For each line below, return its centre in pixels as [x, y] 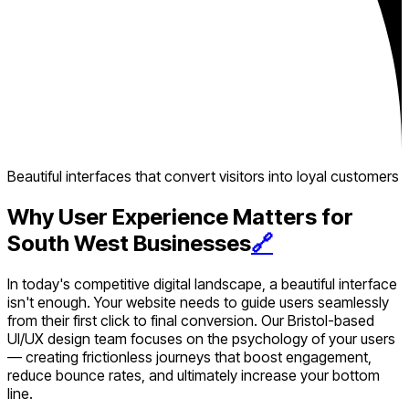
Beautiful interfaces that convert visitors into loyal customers [203, 177]
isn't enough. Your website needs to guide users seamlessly [198, 303]
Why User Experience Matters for [180, 217]
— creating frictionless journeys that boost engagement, [189, 357]
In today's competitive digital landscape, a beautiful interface [202, 284]
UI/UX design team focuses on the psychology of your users [201, 339]
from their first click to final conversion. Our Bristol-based [191, 321]
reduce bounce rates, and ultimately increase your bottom [194, 376]
